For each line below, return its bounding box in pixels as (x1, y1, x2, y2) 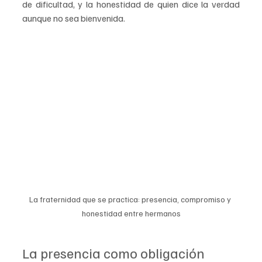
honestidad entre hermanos (81, 208, 181, 219)
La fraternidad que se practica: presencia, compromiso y (29, 194, 233, 205)
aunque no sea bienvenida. (22, 12, 125, 24)
